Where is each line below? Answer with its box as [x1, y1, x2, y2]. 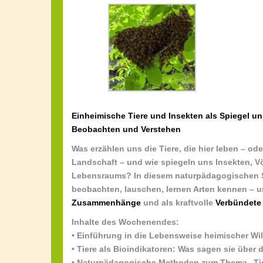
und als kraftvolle [141, 197, 215, 207]
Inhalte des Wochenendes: [72, 217, 179, 227]
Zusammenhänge [72, 197, 141, 207]
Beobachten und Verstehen [72, 124, 181, 134]
